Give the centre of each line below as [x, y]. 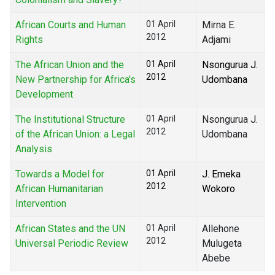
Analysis [34, 149]
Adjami [216, 40]
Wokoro [219, 189]
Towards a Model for [60, 174]
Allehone [221, 229]
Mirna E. [219, 25]
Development [44, 95]
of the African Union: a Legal [75, 134]
